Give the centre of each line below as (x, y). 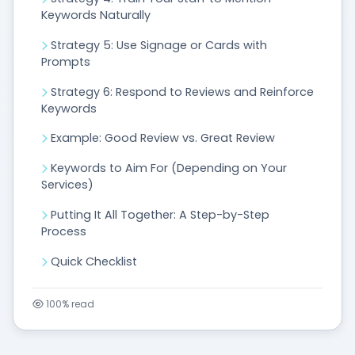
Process (64, 231)
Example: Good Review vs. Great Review (163, 138)
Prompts (66, 61)
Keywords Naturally (96, 15)
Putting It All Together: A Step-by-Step (160, 215)
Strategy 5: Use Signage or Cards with (159, 45)
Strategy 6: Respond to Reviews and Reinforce (182, 92)
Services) (67, 185)
